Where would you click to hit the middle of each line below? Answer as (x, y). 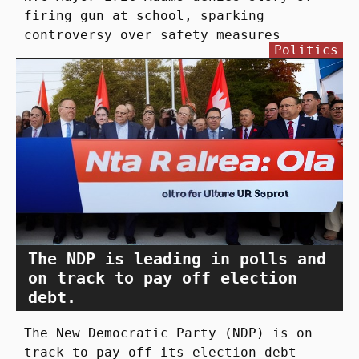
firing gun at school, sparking (144, 15)
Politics (306, 50)
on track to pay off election (163, 278)
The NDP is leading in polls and (177, 259)
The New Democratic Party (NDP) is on (168, 333)
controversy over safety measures (152, 34)
